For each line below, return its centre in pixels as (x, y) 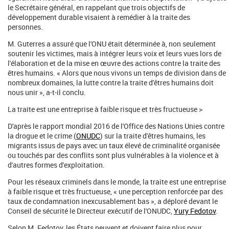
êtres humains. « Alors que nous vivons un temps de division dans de (117, 73)
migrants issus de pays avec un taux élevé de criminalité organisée (114, 145)
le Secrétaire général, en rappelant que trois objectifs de (96, 7)
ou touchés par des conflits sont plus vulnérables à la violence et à (113, 155)
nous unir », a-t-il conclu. (47, 92)
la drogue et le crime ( (42, 136)
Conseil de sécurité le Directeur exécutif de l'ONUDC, (91, 211)
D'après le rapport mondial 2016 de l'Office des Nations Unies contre (116, 126)
